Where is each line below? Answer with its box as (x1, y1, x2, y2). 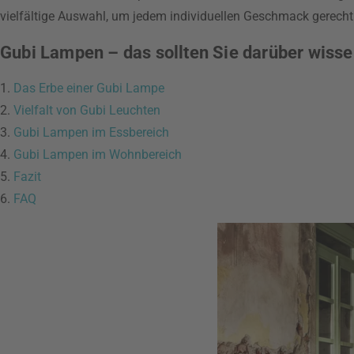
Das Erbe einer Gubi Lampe (13, 81, 164, 96)
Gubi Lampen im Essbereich (13, 125, 169, 140)
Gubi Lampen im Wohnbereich (13, 147, 182, 162)
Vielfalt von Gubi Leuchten (13, 103, 160, 118)
